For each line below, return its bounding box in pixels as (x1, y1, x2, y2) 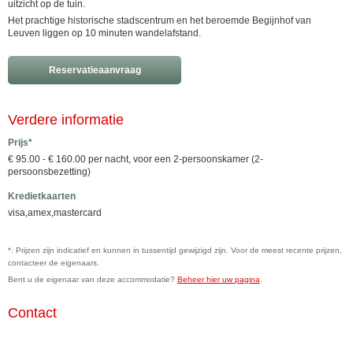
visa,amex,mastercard (8, 207, 102, 218)
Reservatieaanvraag (48, 65, 141, 76)
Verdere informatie (8, 112, 124, 128)
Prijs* (8, 137, 32, 148)
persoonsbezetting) (8, 166, 91, 177)
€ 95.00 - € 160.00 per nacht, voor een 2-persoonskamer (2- (8, 154, 263, 165)
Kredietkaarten (8, 191, 76, 202)
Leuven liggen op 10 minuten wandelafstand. (8, 28, 201, 39)
